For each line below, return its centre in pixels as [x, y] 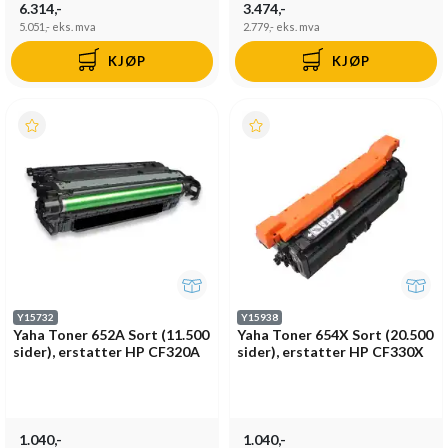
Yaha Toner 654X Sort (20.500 [335, 334]
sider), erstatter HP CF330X [330, 351]
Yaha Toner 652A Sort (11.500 [111, 334]
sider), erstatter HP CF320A [106, 351]
